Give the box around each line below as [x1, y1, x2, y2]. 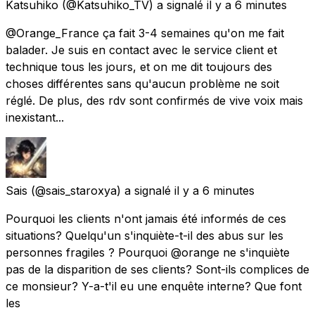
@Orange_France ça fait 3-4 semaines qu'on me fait [6, 25, 284, 40]
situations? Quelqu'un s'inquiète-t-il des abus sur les [6, 228, 283, 243]
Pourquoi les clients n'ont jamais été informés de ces [6, 211, 286, 226]
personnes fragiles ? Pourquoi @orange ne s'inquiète [6, 245, 290, 259]
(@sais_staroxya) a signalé [31, 183, 171, 198]
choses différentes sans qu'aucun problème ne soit [6, 76, 279, 91]
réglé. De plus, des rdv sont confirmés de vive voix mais [6, 93, 303, 108]
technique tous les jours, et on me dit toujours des [6, 59, 272, 74]
